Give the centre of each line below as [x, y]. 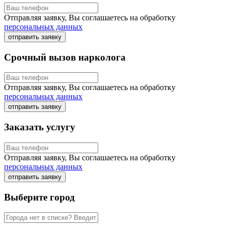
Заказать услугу [40, 127]
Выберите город [39, 197]
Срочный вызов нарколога [65, 57]
